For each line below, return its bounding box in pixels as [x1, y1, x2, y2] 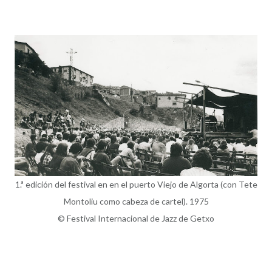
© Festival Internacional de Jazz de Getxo [58, 212, 214, 223]
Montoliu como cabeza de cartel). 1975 [63, 195, 209, 206]
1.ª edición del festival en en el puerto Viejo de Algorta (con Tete [15, 178, 257, 189]
